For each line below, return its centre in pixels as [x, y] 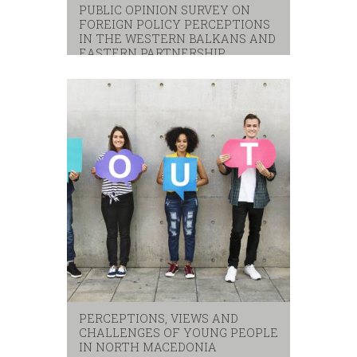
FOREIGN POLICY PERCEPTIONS [175, 24]
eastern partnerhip [113, 76]
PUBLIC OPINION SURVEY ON [165, 10]
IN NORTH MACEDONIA [148, 347]
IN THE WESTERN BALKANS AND [177, 38]
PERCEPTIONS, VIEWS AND [159, 318]
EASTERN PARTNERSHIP [152, 53]
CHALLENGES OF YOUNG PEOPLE [178, 332]
